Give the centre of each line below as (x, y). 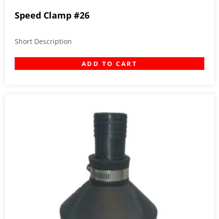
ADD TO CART (109, 64)
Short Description (43, 42)
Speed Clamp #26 (52, 15)
